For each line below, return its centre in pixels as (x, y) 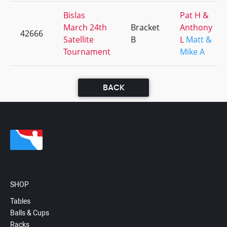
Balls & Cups (30, 213)
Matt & (199, 40)
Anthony (196, 27)
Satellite (79, 40)
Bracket (145, 27)
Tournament (87, 52)
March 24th (85, 27)
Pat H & (194, 15)
